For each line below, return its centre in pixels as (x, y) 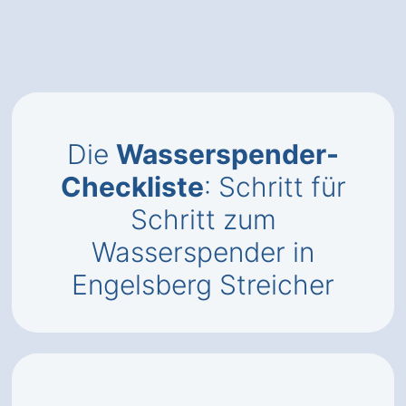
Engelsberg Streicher (203, 285)
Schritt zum (203, 219)
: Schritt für (275, 187)
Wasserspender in (203, 252)
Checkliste (132, 187)
